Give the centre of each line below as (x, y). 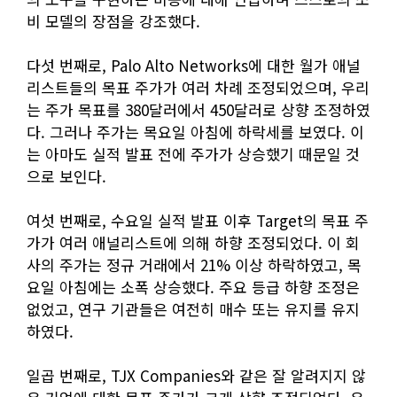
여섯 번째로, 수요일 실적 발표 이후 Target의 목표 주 (198, 221)
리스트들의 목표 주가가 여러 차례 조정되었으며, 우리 (198, 88)
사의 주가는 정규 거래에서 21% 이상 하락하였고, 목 (194, 265)
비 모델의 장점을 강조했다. (113, 21)
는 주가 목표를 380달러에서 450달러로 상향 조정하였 (198, 110)
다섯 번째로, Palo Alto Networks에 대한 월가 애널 (194, 66)
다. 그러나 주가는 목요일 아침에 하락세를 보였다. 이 (195, 132)
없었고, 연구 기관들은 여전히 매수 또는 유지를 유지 (193, 309)
